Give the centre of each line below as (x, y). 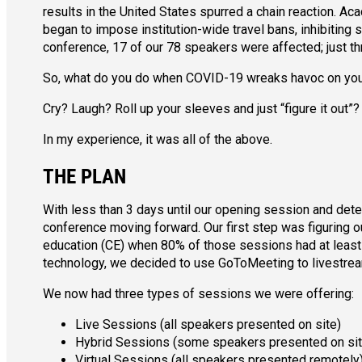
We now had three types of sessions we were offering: (198, 294)
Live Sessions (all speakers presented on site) (208, 325)
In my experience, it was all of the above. (157, 140)
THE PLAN (84, 177)
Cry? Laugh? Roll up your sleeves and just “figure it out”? (201, 109)
